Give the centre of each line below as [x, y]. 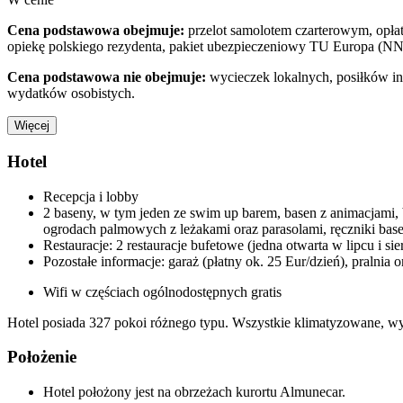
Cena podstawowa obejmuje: [96, 31]
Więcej [32, 126]
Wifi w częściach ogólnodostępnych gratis [162, 291]
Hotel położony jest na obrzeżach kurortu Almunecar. [194, 392]
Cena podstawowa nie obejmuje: [107, 77]
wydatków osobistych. [71, 94]
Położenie [42, 357]
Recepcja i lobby [91, 196]
